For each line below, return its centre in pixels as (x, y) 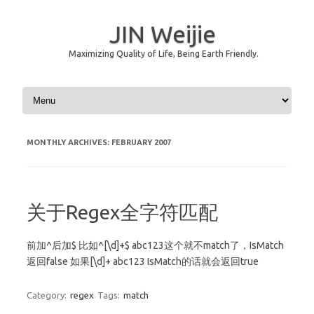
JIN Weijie (162, 34)
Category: (48, 295)
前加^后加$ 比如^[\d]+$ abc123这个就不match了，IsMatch (155, 245)
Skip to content (53, 89)
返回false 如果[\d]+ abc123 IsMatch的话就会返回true (143, 261)
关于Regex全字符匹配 (122, 212)
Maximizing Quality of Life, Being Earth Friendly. (163, 54)
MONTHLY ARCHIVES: (69, 142)
